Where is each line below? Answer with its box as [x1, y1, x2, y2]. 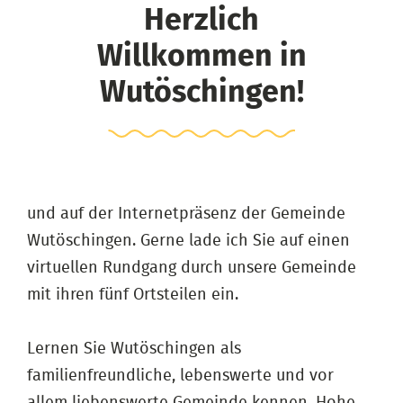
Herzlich [144, 4, 259, 36]
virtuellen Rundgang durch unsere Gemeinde [27, 259, 356, 276]
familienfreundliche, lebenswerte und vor [27, 367, 334, 384]
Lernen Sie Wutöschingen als [27, 340, 241, 357]
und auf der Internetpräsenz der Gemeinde [27, 205, 345, 222]
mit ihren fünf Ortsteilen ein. [27, 286, 238, 303]
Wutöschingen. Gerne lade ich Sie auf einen [27, 232, 350, 249]
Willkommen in [96, 40, 307, 72]
